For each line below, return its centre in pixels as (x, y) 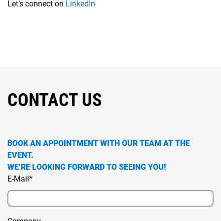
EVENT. (20, 155)
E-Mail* (20, 179)
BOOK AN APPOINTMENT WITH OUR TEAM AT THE (99, 144)
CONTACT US (55, 100)
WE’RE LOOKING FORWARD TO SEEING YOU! (87, 167)
